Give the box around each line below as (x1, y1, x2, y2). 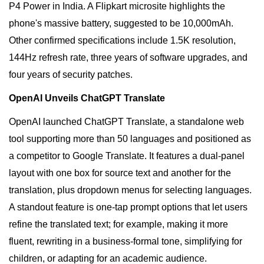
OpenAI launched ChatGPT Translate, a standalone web (9, 117, 244, 127)
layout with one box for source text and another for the (9, 168, 231, 179)
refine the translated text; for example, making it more (9, 219, 228, 230)
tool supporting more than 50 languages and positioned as (9, 134, 251, 144)
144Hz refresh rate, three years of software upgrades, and (9, 52, 247, 63)
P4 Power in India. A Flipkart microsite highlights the (9, 1, 225, 12)
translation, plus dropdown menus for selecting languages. (9, 185, 252, 196)
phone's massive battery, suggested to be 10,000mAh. (9, 18, 233, 29)
